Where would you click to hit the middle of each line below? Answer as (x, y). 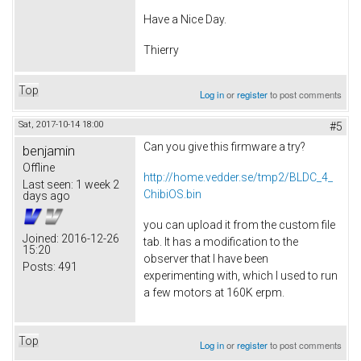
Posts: (39, 267)
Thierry (161, 50)
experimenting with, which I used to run (241, 275)
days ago (46, 196)
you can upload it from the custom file (239, 224)
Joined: (41, 239)
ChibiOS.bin (172, 195)
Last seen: (48, 185)
